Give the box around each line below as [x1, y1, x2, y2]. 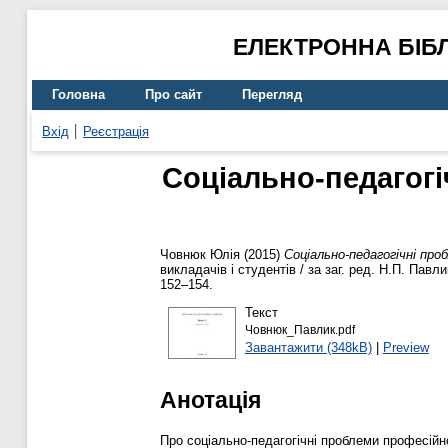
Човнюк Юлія [160, 247, 240, 263]
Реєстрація [83, 123, 149, 139]
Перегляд [242, 87, 302, 103]
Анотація [160, 386, 261, 413]
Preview [382, 339, 429, 355]
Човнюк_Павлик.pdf [244, 323, 355, 336]
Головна [52, 87, 105, 103]
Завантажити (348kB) [244, 339, 372, 355]
